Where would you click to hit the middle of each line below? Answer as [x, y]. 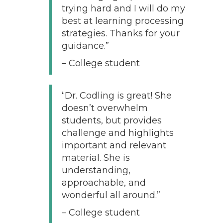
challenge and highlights [117, 133]
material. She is [96, 158]
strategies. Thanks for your [120, 33]
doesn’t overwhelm [105, 108]
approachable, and [104, 182]
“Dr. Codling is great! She [116, 95]
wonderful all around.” [111, 195]
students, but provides [111, 120]
